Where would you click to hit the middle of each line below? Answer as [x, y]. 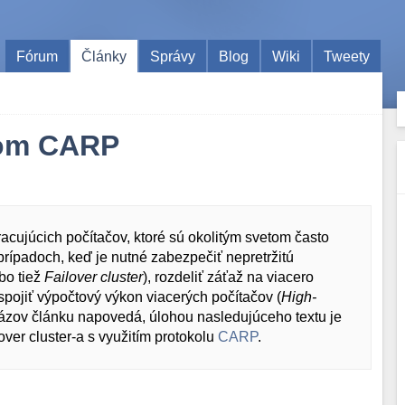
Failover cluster [94, 277]
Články [104, 56]
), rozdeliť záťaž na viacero [228, 277]
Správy [173, 56]
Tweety [347, 56]
